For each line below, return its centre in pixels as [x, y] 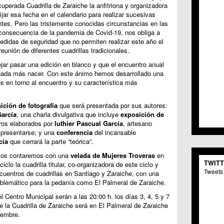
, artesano [137, 123]
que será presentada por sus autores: [112, 105]
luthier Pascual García [88, 123]
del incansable [114, 132]
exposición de [142, 114]
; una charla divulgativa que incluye [68, 114]
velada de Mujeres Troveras [112, 155]
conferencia [74, 132]
